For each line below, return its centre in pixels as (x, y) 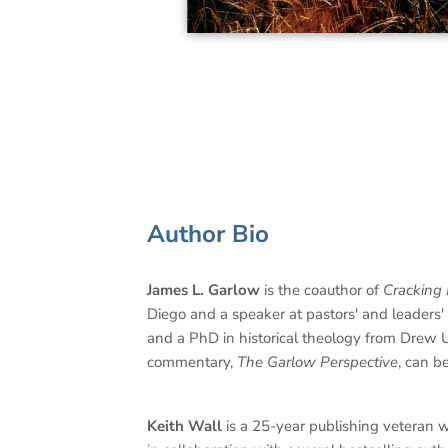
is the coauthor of (321, 290)
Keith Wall (184, 426)
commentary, (192, 362)
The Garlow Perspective (317, 362)
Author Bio (208, 235)
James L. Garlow (203, 290)
